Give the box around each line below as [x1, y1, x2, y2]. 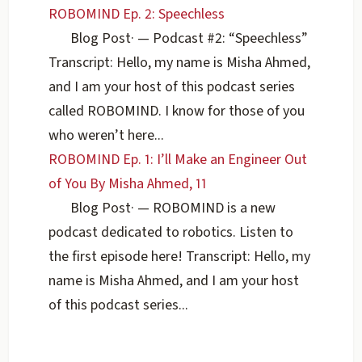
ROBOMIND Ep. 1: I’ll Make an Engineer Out [48, 149, 308, 170]
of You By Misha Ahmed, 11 [48, 174, 208, 195]
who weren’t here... [48, 125, 165, 146]
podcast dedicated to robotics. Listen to [48, 222, 294, 243]
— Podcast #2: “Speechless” [134, 28, 309, 49]
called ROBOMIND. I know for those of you [48, 101, 305, 122]
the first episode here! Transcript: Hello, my [48, 246, 311, 267]
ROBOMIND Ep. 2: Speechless [48, 4, 225, 25]
